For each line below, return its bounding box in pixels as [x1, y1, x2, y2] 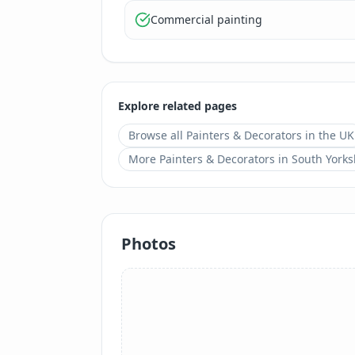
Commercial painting [151, 12, 262, 27]
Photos [121, 233, 176, 254]
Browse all [128, 128, 186, 143]
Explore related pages [118, 98, 237, 113]
